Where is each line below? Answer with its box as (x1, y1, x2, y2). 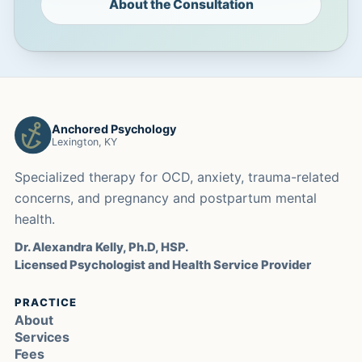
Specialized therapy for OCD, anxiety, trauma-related (14, 168, 339, 185)
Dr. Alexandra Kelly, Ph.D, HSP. (14, 240, 188, 255)
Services (14, 329, 69, 346)
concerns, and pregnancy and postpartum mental (14, 189, 317, 206)
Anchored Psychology (52, 121, 177, 136)
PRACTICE (14, 295, 78, 309)
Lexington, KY (52, 136, 118, 149)
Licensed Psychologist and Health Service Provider (14, 258, 311, 273)
